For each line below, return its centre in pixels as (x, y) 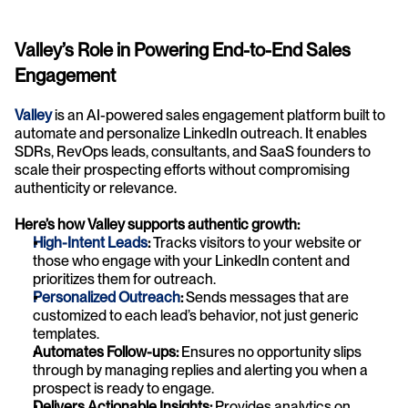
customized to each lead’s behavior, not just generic (196, 316)
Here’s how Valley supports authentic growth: (157, 225)
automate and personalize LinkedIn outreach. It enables (191, 134)
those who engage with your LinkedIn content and (191, 261)
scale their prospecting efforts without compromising (182, 170)
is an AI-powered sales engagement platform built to (219, 116)
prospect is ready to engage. (123, 389)
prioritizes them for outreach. (124, 280)
